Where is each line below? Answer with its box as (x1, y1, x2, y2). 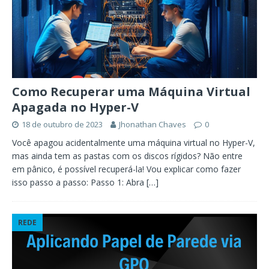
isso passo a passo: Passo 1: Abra (12, 177, 147, 189)
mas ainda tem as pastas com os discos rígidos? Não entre (12, 150, 243, 162)
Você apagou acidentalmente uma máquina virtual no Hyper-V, (12, 137, 255, 149)
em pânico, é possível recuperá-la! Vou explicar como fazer (12, 163, 241, 175)
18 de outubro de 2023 (22, 119, 103, 130)
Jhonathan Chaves (119, 119, 186, 130)
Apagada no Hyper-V (12, 99, 139, 116)
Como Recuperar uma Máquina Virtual (12, 83, 250, 100)
